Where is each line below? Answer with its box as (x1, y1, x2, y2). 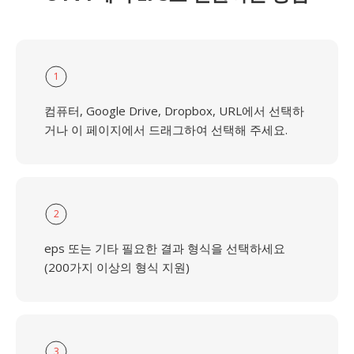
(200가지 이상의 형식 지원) (44, 259, 190, 275)
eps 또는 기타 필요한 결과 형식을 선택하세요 (44, 240, 285, 256)
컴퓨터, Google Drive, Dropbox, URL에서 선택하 (44, 103, 304, 119)
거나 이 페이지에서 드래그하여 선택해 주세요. (44, 122, 288, 137)
